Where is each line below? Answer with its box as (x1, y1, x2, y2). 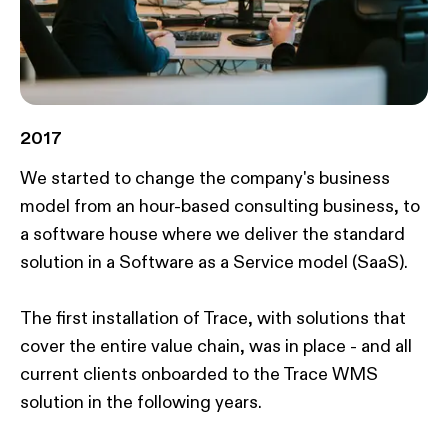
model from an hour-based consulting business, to (20, 195, 420, 218)
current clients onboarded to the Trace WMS (20, 363, 378, 386)
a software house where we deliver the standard (20, 223, 405, 246)
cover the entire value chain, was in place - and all (20, 335, 412, 358)
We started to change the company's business (20, 167, 390, 190)
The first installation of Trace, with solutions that (20, 307, 406, 330)
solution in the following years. (20, 391, 262, 414)
